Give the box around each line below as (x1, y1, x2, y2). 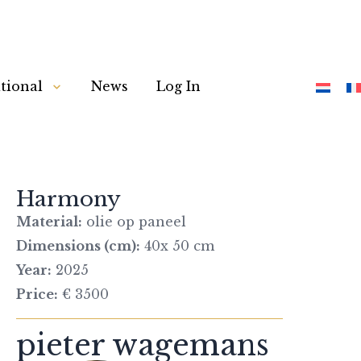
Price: (16, 286, 58, 302)
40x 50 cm (140, 238, 214, 254)
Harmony (16, 186, 121, 212)
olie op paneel (82, 214, 186, 230)
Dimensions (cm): (16, 238, 140, 254)
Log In (156, 78, 201, 95)
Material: (16, 214, 82, 230)
